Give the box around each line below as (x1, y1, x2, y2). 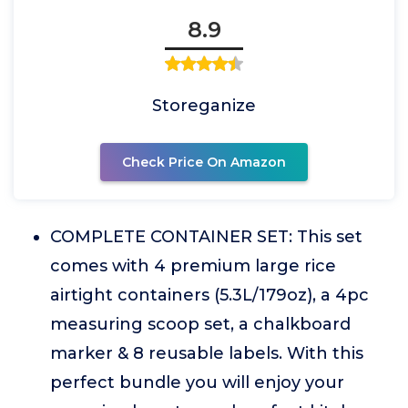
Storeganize (152, 96, 256, 116)
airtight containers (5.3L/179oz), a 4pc (50, 285, 369, 305)
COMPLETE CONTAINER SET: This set (50, 227, 362, 247)
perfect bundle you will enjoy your (50, 372, 344, 393)
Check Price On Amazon (122, 154, 286, 170)
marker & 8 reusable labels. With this (50, 343, 363, 363)
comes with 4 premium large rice (50, 256, 336, 276)
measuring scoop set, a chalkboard (50, 314, 351, 334)
